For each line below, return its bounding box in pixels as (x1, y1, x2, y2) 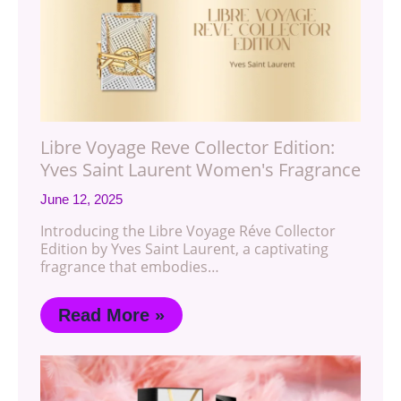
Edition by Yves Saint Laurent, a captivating (40, 239, 328, 260)
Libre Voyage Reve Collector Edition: (40, 135, 335, 160)
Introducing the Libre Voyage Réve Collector (40, 221, 336, 242)
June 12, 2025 (40, 192, 123, 208)
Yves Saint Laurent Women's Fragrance (40, 158, 361, 183)
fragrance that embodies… (40, 257, 219, 277)
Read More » (58, 305, 165, 326)
